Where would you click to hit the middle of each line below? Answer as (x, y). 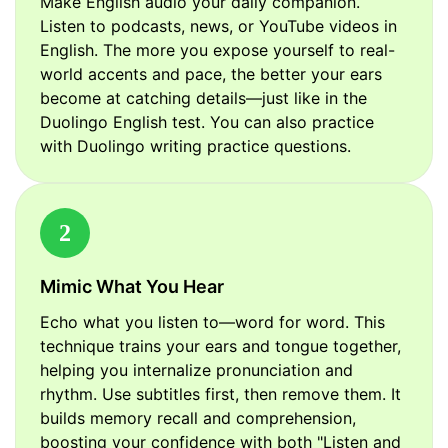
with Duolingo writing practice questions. (195, 146)
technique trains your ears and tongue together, (220, 346)
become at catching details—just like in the (203, 98)
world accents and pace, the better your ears (211, 74)
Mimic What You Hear (132, 287)
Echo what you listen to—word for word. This (212, 322)
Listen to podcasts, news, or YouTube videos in (218, 26)
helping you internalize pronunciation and (196, 370)
